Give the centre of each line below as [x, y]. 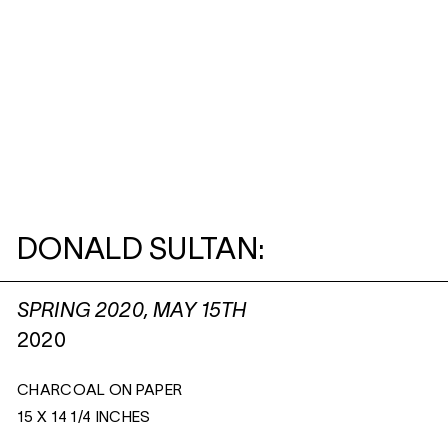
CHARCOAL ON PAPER [100, 391]
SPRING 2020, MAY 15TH [132, 312]
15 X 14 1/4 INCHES [84, 418]
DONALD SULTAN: [141, 251]
